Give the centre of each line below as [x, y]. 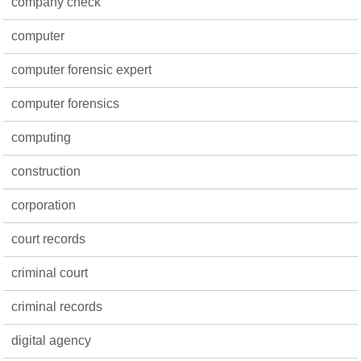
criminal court [50, 273]
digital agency [52, 340]
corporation [44, 205]
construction [46, 171]
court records [49, 239]
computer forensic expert [82, 70]
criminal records [57, 307]
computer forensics [66, 104]
